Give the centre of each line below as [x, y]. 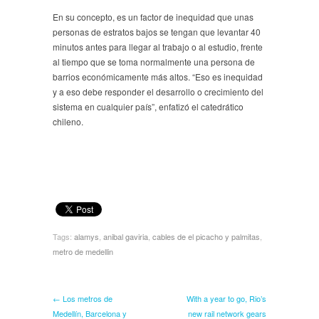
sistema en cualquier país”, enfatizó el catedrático [148, 106]
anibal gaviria [126, 236]
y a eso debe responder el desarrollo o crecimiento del [158, 91]
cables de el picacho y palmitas [206, 236]
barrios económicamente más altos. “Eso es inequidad [158, 76]
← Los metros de [83, 298]
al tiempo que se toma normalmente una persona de [154, 61]
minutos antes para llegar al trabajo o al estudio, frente [158, 46]
